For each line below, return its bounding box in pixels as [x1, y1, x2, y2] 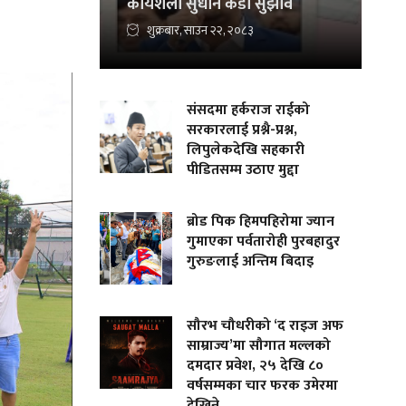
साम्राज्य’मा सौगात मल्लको [187, 333, 332, 358]
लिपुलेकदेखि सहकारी [187, 138, 305, 162]
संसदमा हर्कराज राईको [187, 98, 311, 122]
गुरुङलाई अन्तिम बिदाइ [187, 249, 314, 274]
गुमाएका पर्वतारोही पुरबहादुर [187, 229, 341, 254]
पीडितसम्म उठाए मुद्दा [187, 158, 300, 182]
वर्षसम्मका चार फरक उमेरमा [187, 373, 339, 398]
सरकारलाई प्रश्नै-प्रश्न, [187, 118, 298, 142]
